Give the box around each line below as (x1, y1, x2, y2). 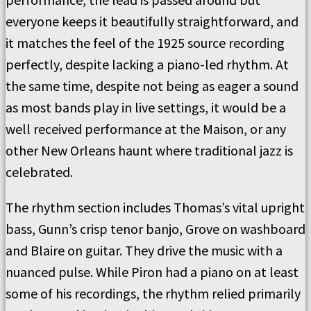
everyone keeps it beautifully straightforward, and (6, 12, 299, 30)
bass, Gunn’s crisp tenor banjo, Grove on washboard (6, 220, 305, 237)
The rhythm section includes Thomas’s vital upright (6, 199, 305, 216)
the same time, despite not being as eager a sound (6, 77, 299, 94)
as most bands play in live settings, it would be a (6, 99, 286, 116)
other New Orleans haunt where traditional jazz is (6, 142, 293, 159)
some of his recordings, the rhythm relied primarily (6, 285, 301, 302)
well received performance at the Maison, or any (6, 120, 286, 137)
